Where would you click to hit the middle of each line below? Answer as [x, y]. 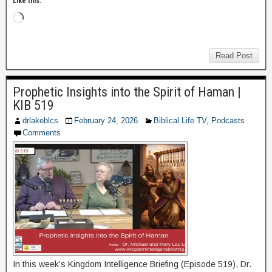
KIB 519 [33, 105]
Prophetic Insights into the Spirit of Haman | [127, 92]
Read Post [234, 55]
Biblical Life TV [180, 120]
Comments [42, 132]
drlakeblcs [40, 120]
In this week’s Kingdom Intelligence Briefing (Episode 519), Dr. [132, 264]
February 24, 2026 [106, 120]
